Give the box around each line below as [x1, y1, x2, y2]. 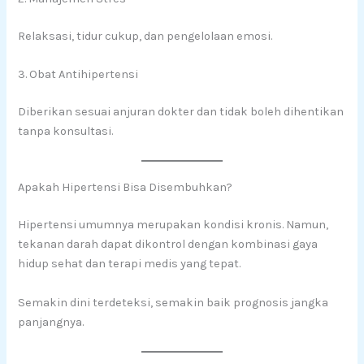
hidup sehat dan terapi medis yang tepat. [18, 257, 241, 271]
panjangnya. [18, 314, 84, 329]
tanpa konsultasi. [18, 124, 114, 139]
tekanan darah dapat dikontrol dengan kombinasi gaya [18, 237, 318, 252]
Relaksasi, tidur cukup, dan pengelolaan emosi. [18, 28, 273, 43]
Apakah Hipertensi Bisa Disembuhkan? [18, 180, 233, 195]
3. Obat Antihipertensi [18, 67, 139, 82]
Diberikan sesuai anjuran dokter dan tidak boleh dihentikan [18, 105, 344, 119]
